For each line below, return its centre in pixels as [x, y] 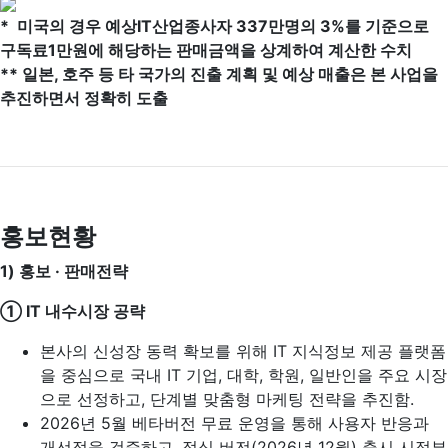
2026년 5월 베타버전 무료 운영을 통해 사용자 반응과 [234, 423]
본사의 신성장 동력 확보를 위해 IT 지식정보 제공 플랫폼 [243, 351]
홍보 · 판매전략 [73, 271]
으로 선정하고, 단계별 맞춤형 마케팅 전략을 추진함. [227, 399]
